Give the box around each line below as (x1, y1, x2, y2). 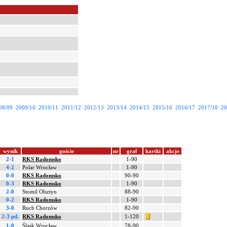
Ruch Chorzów (22, 205, 57, 211)
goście (59, 148, 74, 154)
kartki (145, 148, 161, 154)
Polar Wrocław (22, 164, 57, 170)
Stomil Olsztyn (22, 188, 57, 195)
